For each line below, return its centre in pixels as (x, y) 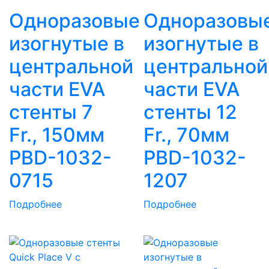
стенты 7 (51, 112)
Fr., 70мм (186, 135)
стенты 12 (190, 112)
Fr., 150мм (57, 135)
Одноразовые (74, 21)
